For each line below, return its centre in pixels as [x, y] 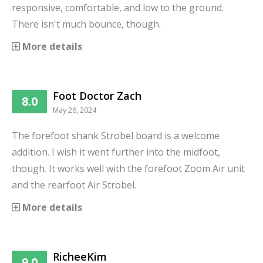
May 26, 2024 [75, 110]
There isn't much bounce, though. [86, 24]
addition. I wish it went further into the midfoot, [116, 152]
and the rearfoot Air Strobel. [74, 185]
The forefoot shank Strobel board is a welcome [116, 135]
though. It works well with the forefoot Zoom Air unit [128, 168]
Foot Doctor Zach [97, 95]
